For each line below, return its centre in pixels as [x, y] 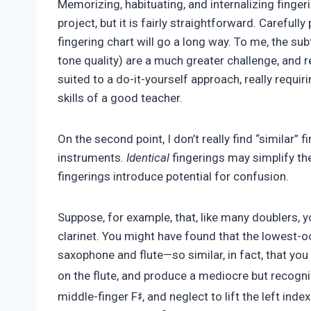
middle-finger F [98, 297]
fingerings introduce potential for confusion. [173, 177]
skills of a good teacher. [120, 98]
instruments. [92, 158]
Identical [148, 158]
